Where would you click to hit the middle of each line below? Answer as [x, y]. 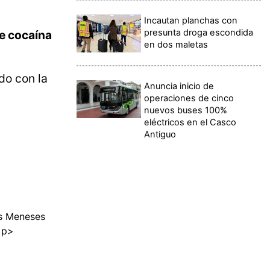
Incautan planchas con [191, 20]
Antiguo [160, 134]
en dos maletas [176, 44]
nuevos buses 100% [186, 110]
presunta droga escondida [199, 32]
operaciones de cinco [189, 98]
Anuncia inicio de [179, 86]
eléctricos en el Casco [190, 122]
